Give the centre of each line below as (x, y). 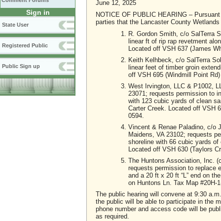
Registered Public (25, 45)
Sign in (38, 12)
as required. (112, 216)
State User (15, 25)
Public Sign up (21, 66)
